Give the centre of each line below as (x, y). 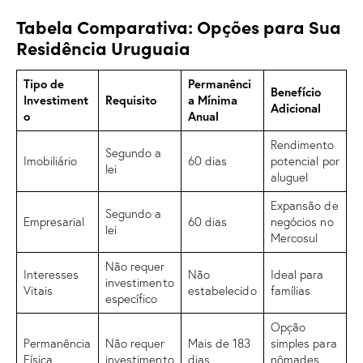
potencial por (305, 160)
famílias (290, 290)
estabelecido (222, 290)
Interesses (51, 274)
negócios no (302, 221)
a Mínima (213, 100)
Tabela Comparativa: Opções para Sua (179, 26)
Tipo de (44, 83)
